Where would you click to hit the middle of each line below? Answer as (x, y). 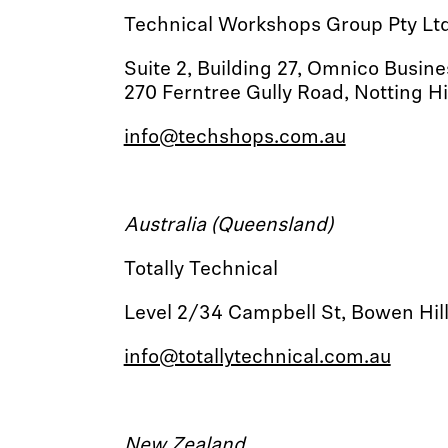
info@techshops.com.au (234, 138)
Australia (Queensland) (228, 226)
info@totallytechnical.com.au (257, 358)
